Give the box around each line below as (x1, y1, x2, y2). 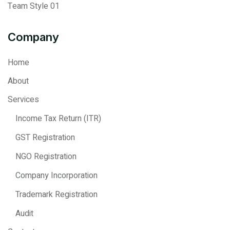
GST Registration (15, 131, 75, 144)
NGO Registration (15, 150, 76, 163)
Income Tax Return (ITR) (15, 112, 101, 125)
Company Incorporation (15, 169, 98, 182)
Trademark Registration (15, 188, 98, 201)
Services (8, 93, 39, 106)
